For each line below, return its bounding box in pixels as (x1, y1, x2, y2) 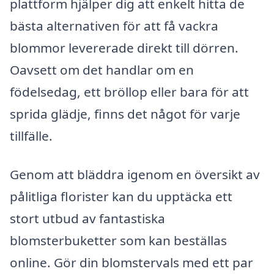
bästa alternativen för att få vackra (10, 17, 218, 34)
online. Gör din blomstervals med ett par (10, 254, 253, 272)
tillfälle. (10, 127, 53, 144)
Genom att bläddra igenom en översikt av (10, 166, 260, 183)
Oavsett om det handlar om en (10, 61, 194, 78)
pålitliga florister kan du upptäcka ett (10, 188, 232, 206)
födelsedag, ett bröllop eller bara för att (10, 83, 249, 100)
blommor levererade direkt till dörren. (10, 39, 239, 56)
